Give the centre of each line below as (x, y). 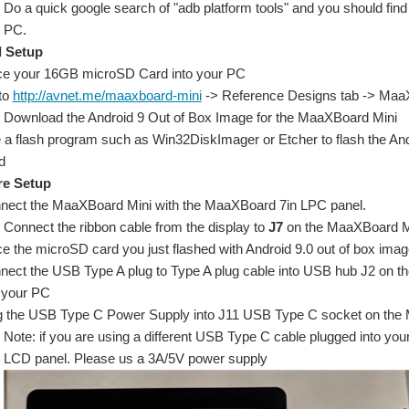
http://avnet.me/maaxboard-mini (107, 96)
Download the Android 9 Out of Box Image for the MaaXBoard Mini (201, 118)
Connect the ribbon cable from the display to (136, 227)
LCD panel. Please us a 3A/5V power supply (136, 359)
